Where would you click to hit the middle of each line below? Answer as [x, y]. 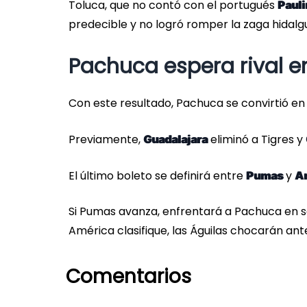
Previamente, [106, 140]
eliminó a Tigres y [257, 140]
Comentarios [128, 277]
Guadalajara [175, 139]
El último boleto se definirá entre [157, 176]
